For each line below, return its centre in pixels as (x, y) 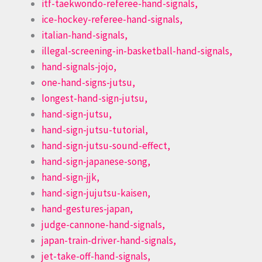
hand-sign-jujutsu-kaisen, (96, 193)
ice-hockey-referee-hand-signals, (112, 20)
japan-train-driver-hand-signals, (109, 241)
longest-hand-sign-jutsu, (94, 99)
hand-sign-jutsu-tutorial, (95, 130)
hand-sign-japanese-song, (96, 162)
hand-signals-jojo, (79, 67)
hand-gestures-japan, (87, 209)
